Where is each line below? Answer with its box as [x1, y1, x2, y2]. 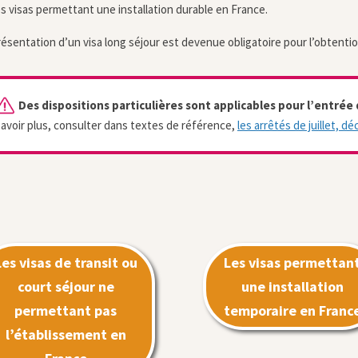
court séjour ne [17, 276, 114, 296]
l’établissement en [5, 324, 126, 344]
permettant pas [14, 300, 117, 320]
